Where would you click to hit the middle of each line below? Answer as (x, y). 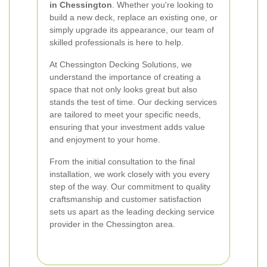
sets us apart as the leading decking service (132, 212)
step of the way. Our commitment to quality (130, 187)
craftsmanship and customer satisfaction (125, 199)
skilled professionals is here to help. (117, 42)
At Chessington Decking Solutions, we (121, 64)
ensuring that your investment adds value (127, 127)
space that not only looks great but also (123, 89)
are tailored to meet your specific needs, (125, 114)
